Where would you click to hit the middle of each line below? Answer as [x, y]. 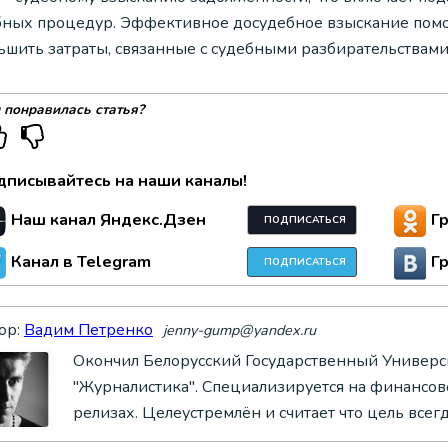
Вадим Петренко [88, 329]
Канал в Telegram [81, 261]
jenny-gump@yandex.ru [239, 329]
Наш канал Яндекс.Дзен [108, 219]
